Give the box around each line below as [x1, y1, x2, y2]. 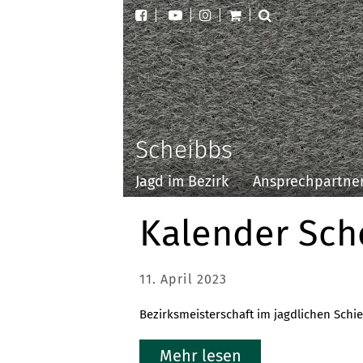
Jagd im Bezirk [135, 173, 228, 190]
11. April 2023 [139, 271, 227, 287]
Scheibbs [135, 135, 233, 164]
